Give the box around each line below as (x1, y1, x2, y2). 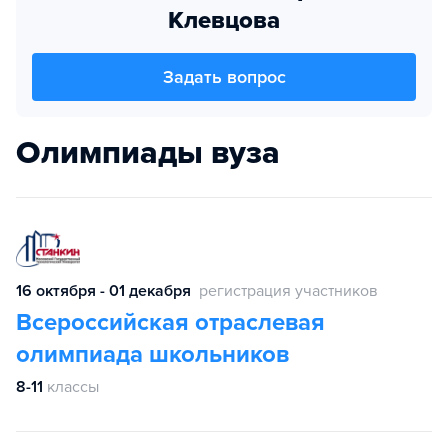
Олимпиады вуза (16, 134, 280, 172)
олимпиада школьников (16, 340, 289, 370)
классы (47, 377, 99, 398)
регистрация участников (199, 281, 378, 302)
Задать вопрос (162, 66, 286, 88)
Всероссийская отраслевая (16, 308, 325, 338)
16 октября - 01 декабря (16, 281, 191, 302)
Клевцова (168, 6, 280, 35)
